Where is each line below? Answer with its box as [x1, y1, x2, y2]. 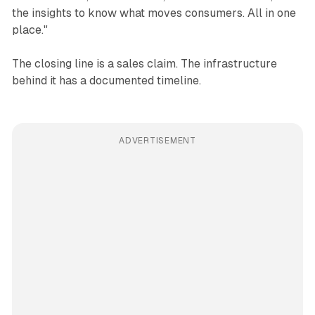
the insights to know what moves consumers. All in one [11, 6, 296, 20]
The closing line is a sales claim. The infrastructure [11, 57, 277, 71]
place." [11, 23, 48, 37]
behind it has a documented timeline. [11, 74, 201, 88]
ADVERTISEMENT [119, 136, 196, 146]
